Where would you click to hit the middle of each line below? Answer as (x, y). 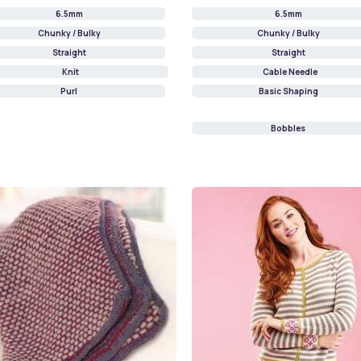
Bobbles (288, 129)
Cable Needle (290, 72)
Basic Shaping (288, 91)
